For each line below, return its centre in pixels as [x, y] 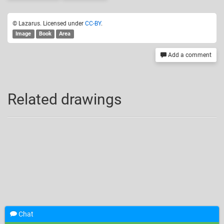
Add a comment [189, 55]
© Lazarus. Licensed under [49, 23]
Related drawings [64, 99]
